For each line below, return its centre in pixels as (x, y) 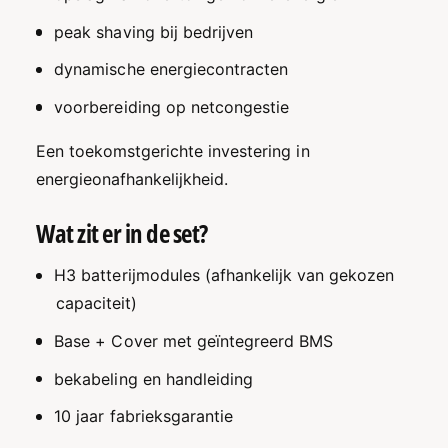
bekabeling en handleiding (153, 378)
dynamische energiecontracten (171, 69)
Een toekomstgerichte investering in (173, 150)
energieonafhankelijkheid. (132, 178)
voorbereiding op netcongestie (171, 106)
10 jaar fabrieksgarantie (143, 416)
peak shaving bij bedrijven (153, 31)
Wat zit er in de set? (122, 232)
